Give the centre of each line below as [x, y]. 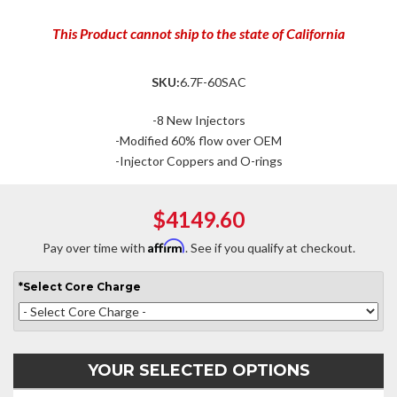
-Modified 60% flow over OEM [198, 140]
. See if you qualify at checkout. [270, 248]
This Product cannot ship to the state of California [198, 33]
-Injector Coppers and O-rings [198, 161]
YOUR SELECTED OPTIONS [198, 370]
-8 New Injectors [198, 120]
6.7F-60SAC [213, 82]
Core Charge [103, 287]
